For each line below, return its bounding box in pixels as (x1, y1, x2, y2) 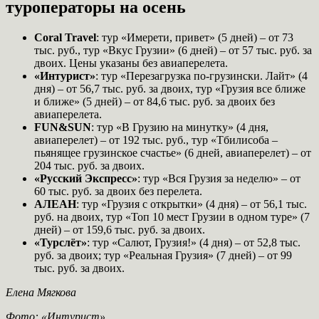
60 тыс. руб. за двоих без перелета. (34, 184, 202, 197)
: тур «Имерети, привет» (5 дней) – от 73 (96, 31, 293, 43)
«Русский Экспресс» (34, 172, 137, 184)
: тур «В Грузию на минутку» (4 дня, (91, 120, 268, 133)
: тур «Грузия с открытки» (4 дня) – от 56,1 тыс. (76, 197, 307, 210)
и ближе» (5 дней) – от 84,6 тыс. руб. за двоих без (34, 95, 275, 108)
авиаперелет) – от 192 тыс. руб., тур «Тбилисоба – (34, 133, 278, 146)
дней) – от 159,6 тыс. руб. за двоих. (34, 223, 205, 236)
